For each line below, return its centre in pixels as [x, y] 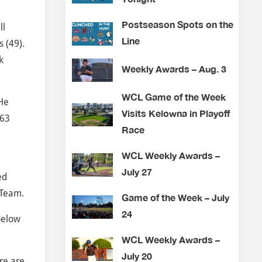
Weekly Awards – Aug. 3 [174, 69]
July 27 [137, 172]
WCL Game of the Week [173, 97]
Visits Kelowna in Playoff [175, 113]
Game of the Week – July [175, 198]
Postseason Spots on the [177, 25]
